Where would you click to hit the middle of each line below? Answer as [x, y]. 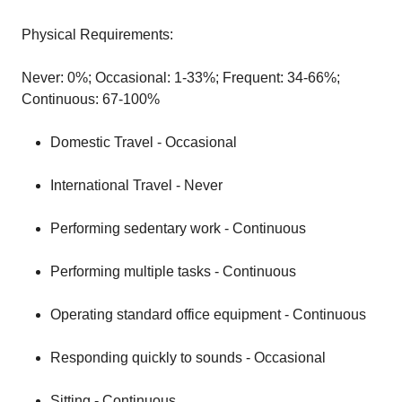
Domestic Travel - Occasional [144, 142]
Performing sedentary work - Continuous [178, 228]
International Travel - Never [136, 185]
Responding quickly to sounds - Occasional [188, 358]
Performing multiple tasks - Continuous [173, 271]
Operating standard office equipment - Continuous [208, 315]
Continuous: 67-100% [91, 99]
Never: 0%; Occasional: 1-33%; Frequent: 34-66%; [181, 78]
